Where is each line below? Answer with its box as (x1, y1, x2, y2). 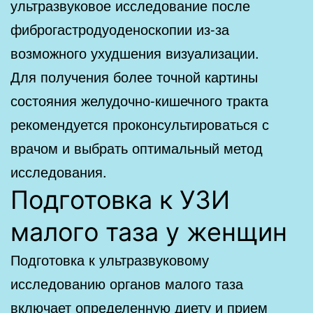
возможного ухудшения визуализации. (10, 42, 259, 63)
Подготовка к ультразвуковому (10, 249, 209, 270)
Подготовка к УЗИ (10, 184, 230, 215)
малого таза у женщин (10, 216, 287, 247)
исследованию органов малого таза (10, 272, 243, 293)
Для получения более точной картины (10, 66, 258, 87)
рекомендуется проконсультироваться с (10, 113, 269, 134)
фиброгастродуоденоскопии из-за (10, 18, 229, 39)
